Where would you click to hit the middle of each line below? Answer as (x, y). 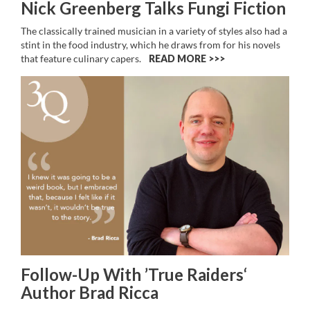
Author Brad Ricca (90, 292)
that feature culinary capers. (83, 59)
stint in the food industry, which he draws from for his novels (151, 45)
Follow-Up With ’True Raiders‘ (134, 274)
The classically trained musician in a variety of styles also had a (154, 31)
